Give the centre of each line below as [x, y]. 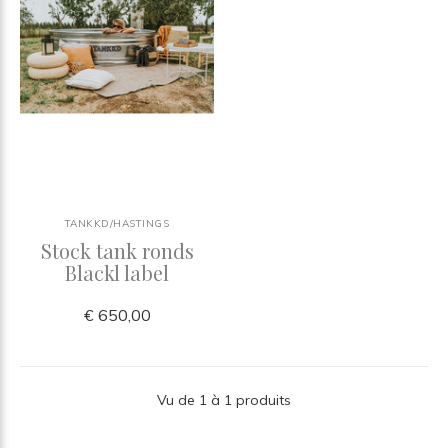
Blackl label [117, 272]
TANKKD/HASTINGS [117, 223]
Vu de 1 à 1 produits [224, 399]
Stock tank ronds [117, 250]
